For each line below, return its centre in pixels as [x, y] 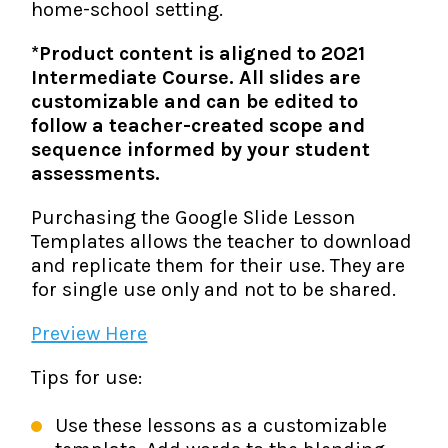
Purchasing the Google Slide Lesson [193, 217]
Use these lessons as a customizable [221, 425]
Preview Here [89, 333]
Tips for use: [87, 377]
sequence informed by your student [201, 149]
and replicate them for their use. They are [218, 265]
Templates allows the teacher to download [222, 241]
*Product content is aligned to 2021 [198, 53]
